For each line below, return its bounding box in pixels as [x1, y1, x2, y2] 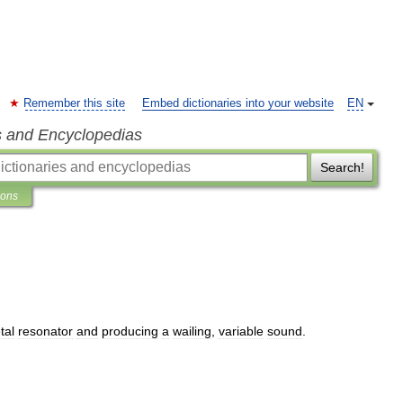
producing [102, 324, 158, 338]
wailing [173, 324, 211, 338]
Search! [319, 160, 364, 175]
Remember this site [23, 97, 125, 110]
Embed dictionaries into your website [142, 97, 334, 110]
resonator [18, 324, 73, 338]
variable [219, 324, 264, 338]
